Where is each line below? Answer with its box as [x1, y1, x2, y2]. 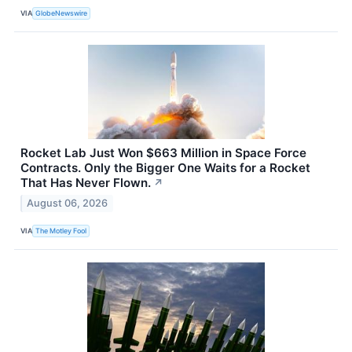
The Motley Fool [35, 225, 87, 235]
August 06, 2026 [27, 197, 108, 210]
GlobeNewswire [35, 8, 88, 17]
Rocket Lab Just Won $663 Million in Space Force [20, 145, 306, 161]
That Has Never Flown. [20, 175, 151, 191]
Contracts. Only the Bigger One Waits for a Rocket [20, 160, 310, 176]
